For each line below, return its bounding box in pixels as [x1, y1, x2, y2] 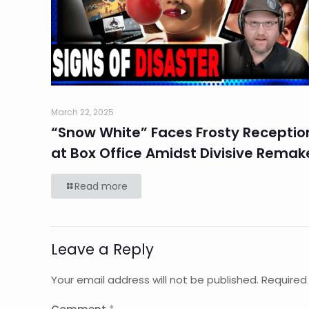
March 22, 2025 [51, 106, 114, 118]
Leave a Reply [51, 239, 154, 259]
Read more [74, 179, 128, 193]
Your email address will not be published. [51, 272, 259, 287]
